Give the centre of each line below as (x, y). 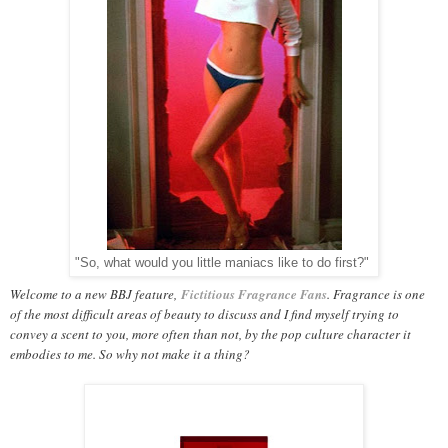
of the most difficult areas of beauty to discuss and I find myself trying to (204, 314)
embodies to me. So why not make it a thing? (132, 354)
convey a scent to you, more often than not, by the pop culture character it (210, 334)
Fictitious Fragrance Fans (254, 294)
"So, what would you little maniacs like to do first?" (224, 262)
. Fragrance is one (376, 294)
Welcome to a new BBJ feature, (95, 294)
